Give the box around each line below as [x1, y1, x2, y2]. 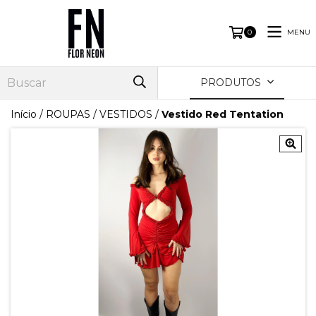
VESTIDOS [99, 107, 152, 121]
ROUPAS [46, 107, 90, 121]
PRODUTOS [200, 75, 265, 89]
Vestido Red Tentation [162, 107, 284, 121]
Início [11, 107, 37, 121]
